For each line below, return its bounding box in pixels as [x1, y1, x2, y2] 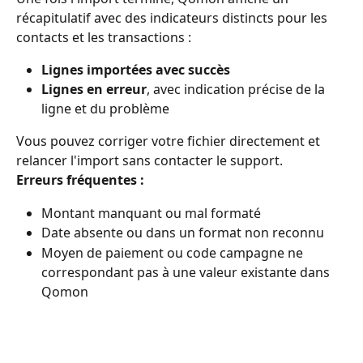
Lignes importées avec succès [41, 60, 230, 79]
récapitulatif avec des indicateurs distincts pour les [16, 8, 331, 27]
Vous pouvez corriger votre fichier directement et [16, 132, 323, 151]
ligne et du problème [41, 100, 169, 118]
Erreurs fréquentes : [16, 171, 144, 190]
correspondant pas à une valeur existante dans [41, 263, 333, 281]
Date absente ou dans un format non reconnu [41, 224, 324, 242]
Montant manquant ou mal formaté [41, 203, 261, 222]
